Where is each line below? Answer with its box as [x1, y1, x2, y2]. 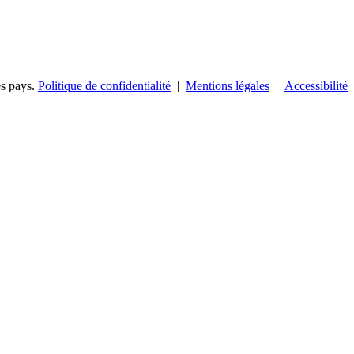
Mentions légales [186, 79, 269, 92]
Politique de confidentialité [38, 79, 171, 92]
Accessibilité [284, 79, 348, 92]
